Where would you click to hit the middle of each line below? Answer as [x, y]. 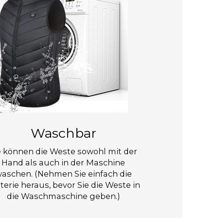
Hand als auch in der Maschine [64, 162]
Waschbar [63, 133]
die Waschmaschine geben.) [63, 196]
